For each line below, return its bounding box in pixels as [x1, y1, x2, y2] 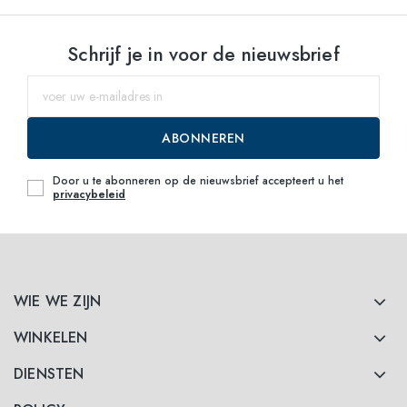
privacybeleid [53, 185, 125, 203]
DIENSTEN [14, 362, 84, 384]
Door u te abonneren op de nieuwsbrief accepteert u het [53, 172, 343, 189]
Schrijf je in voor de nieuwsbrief [67, 40, 340, 68]
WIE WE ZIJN [14, 290, 102, 312]
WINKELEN [14, 326, 88, 348]
